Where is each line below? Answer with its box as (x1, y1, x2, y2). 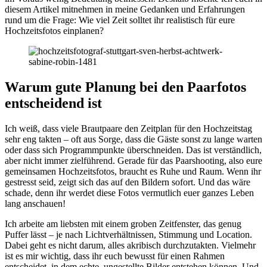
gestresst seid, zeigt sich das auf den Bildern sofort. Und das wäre (5, 176, 250, 187)
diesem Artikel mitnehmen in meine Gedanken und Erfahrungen (5, 4, 245, 14)
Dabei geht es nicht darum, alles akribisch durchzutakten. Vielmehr (5, 240, 256, 250)
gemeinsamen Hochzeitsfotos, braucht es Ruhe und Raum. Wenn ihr (5, 166, 261, 176)
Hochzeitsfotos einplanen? (5, 25, 104, 36)
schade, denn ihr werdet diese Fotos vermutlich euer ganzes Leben (5, 187, 254, 198)
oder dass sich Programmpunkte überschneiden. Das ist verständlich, (5, 144, 262, 155)
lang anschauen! (5, 198, 66, 209)
